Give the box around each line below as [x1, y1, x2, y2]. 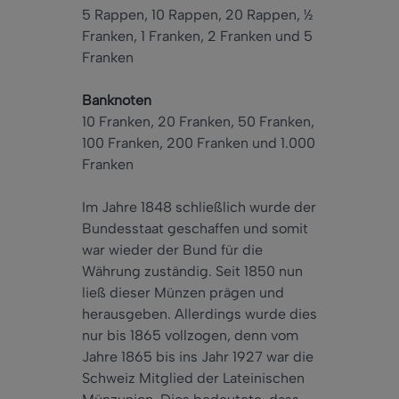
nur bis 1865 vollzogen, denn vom [82, 327, 298, 345]
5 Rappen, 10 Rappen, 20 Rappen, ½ [82, 6, 313, 24]
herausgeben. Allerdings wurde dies [82, 305, 317, 323]
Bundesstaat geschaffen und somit [82, 220, 308, 238]
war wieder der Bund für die [82, 241, 263, 259]
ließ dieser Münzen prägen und [82, 284, 284, 302]
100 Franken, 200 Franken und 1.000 [82, 134, 315, 152]
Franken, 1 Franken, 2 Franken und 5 [82, 28, 313, 45]
